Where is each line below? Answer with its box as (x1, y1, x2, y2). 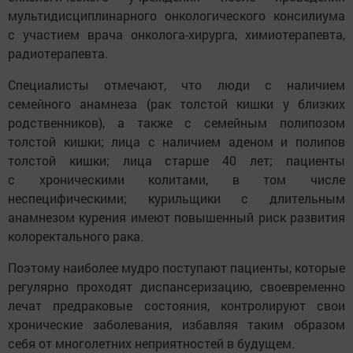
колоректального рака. (8, 228, 147, 245)
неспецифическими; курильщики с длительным (8, 190, 345, 207)
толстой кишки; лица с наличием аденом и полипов (8, 133, 345, 150)
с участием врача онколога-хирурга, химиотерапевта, (8, 26, 345, 43)
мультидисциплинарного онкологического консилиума (8, 7, 345, 24)
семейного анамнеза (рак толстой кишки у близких (8, 95, 345, 113)
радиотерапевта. (8, 45, 108, 62)
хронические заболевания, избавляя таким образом (8, 316, 345, 333)
